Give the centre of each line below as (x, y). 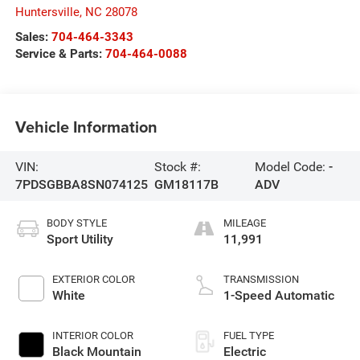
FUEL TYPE (249, 335)
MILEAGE (245, 223)
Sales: (33, 37)
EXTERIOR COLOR (93, 279)
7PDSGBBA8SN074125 (81, 184)
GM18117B (187, 184)
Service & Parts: (60, 53)
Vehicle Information (86, 127)
